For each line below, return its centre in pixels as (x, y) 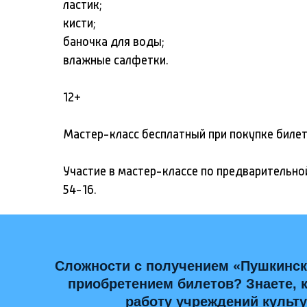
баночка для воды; (114, 42)
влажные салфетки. (116, 61)
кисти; (79, 24)
